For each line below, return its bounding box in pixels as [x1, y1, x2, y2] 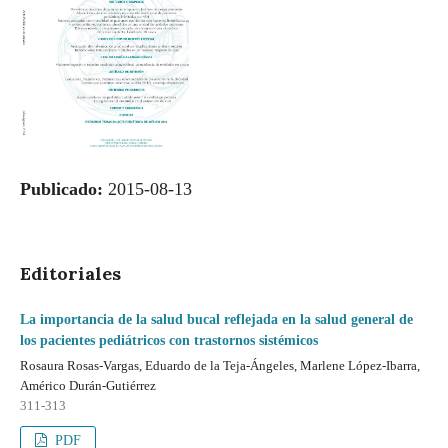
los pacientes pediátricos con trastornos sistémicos [20, 333, 318, 348]
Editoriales [20, 262, 121, 285]
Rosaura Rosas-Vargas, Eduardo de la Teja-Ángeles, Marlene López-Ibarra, [20, 358, 420, 373]
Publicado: [20, 179, 108, 199]
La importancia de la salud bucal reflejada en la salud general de [20, 312, 413, 327]
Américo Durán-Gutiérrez [20, 378, 156, 393]
